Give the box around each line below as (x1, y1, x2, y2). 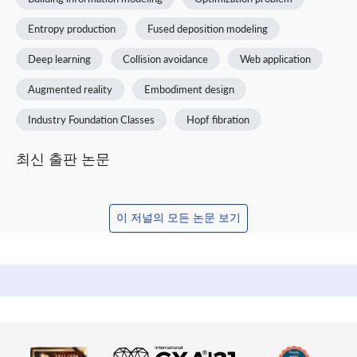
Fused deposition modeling (147, 22, 268, 35)
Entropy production (28, 22, 116, 35)
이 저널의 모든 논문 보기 (116, 212, 241, 224)
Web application (240, 52, 311, 65)
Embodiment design (144, 82, 234, 96)
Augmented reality (28, 82, 112, 96)
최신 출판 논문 (16, 152, 110, 167)
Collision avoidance (123, 52, 208, 65)
